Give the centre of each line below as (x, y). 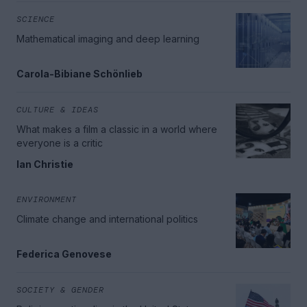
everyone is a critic (60, 143)
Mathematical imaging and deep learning (108, 39)
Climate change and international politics (107, 219)
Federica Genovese (64, 254)
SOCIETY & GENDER (60, 290)
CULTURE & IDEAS (58, 110)
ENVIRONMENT (47, 200)
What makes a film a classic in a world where (117, 130)
